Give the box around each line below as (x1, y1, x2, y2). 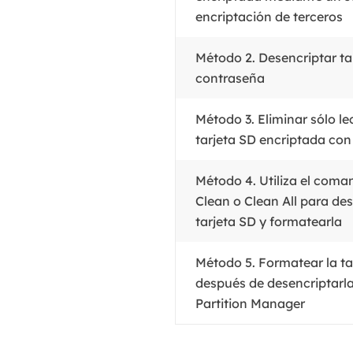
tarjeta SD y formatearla (195, 214, 342, 229)
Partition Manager (195, 295, 305, 311)
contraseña (195, 70, 265, 86)
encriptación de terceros (195, 9, 343, 24)
